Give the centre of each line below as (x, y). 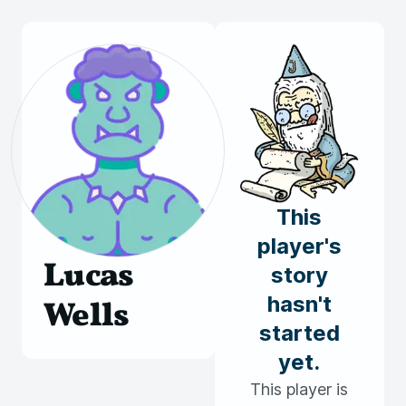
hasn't (299, 304)
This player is (300, 389)
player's (299, 246)
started (299, 333)
